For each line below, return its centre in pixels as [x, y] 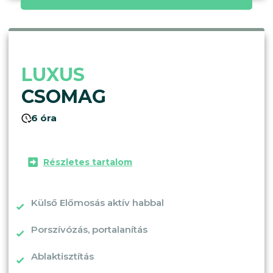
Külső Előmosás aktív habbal [97, 202]
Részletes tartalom [88, 162]
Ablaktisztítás [62, 256]
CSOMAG [64, 96]
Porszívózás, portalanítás [89, 229]
